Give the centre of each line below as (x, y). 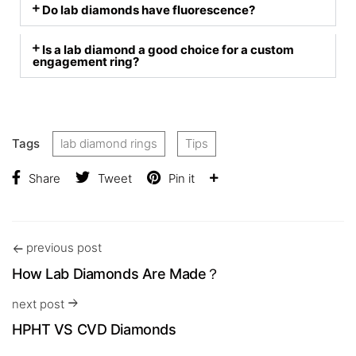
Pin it (182, 178)
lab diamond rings (108, 143)
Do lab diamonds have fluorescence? (149, 10)
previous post (64, 247)
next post (38, 304)
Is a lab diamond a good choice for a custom (168, 49)
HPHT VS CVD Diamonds (94, 329)
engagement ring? (86, 61)
